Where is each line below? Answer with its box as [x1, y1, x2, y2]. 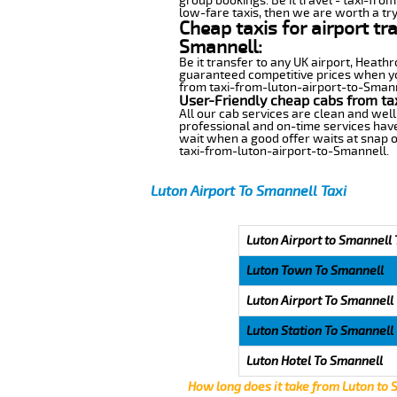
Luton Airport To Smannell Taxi [151, 182, 346, 200]
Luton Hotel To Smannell [245, 353, 383, 369]
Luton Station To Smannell [245, 323, 393, 339]
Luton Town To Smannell [245, 262, 384, 278]
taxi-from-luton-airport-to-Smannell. [178, 143, 389, 159]
